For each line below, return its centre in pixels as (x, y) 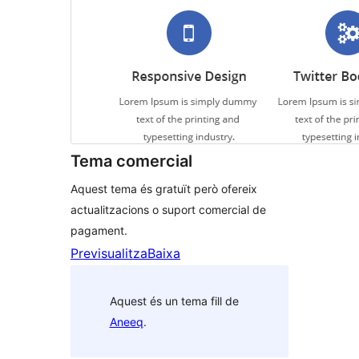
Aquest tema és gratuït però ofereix (164, 189)
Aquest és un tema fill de (174, 301)
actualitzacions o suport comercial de (168, 210)
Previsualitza (109, 254)
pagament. (99, 231)
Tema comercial (131, 161)
